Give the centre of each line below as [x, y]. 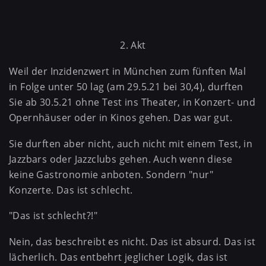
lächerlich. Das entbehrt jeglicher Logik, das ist [118, 257]
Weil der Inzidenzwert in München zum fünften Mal [128, 72]
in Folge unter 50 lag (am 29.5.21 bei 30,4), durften [126, 87]
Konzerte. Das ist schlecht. [71, 190]
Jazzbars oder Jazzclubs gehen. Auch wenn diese [121, 159]
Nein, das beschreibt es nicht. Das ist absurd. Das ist [132, 241]
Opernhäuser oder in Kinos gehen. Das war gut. [121, 118]
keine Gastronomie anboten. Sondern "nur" [111, 174]
